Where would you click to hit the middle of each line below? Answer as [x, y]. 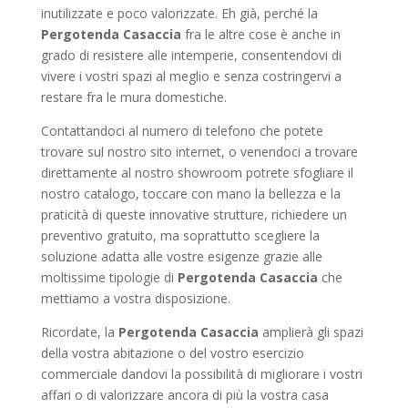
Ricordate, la [79, 332]
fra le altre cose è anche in [260, 34]
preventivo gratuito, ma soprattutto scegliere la [180, 235]
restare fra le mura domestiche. [133, 97]
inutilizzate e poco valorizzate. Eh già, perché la [179, 13]
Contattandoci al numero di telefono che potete [182, 131]
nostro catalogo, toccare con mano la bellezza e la [190, 194]
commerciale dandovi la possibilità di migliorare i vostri [201, 374]
